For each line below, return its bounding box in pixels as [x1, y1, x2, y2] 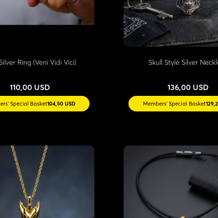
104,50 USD [47, 100, 75, 107]
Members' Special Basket [143, 100, 206, 107]
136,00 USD [167, 82, 209, 92]
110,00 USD [9, 82, 50, 92]
